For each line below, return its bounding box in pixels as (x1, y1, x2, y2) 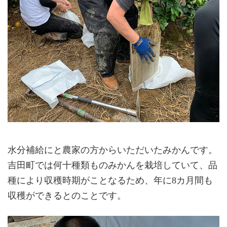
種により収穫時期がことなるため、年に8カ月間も (8, 175, 213, 186)
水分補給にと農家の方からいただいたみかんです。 (8, 145, 217, 156)
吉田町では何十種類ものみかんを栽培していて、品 (8, 160, 217, 171)
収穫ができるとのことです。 (8, 191, 126, 201)
